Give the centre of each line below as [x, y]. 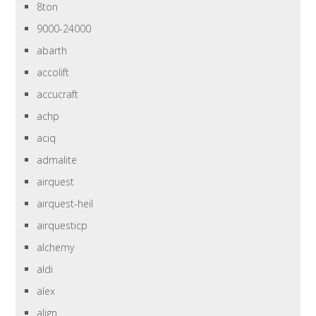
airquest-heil [65, 204]
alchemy [56, 248]
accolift [53, 73]
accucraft [58, 95]
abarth [52, 51]
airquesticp [62, 226]
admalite [57, 160]
